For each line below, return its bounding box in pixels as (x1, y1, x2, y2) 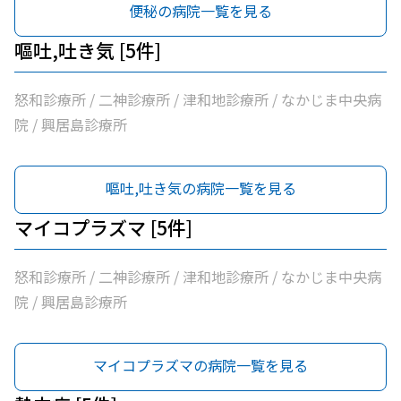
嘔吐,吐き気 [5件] (14, 37, 161, 64)
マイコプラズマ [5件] (14, 214, 192, 241)
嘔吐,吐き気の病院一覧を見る (105, 177, 296, 199)
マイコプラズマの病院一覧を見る (93, 354, 308, 376)
